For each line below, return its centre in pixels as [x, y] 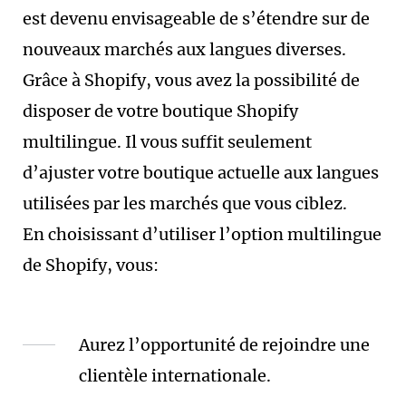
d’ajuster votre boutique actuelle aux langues [201, 173]
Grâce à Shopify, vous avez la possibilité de [191, 80]
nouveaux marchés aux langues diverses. [184, 49]
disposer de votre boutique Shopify [160, 111]
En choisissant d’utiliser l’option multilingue [202, 234]
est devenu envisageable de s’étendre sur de [196, 19]
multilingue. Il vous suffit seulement [167, 142]
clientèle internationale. [175, 376]
